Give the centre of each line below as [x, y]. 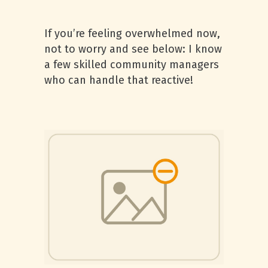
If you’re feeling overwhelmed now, [132, 33]
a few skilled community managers [132, 65]
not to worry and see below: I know [133, 49]
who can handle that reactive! [119, 80]
